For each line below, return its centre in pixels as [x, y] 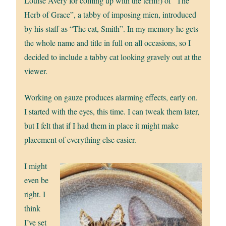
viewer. [36, 71]
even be [37, 180]
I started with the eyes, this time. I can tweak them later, [112, 111]
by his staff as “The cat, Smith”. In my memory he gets [111, 28]
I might [36, 165]
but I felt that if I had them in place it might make [102, 125]
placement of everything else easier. [80, 139]
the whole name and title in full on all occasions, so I [108, 42]
